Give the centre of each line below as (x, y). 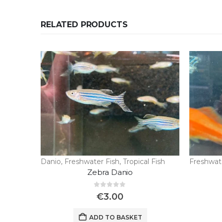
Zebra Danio (110, 172)
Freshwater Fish (92, 161)
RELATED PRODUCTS (84, 25)
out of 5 (116, 192)
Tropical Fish (144, 161)
